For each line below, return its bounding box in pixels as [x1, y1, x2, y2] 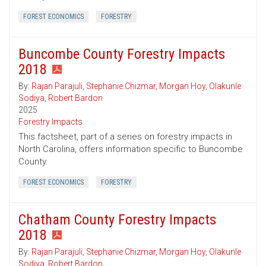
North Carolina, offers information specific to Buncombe [18, 144, 243, 155]
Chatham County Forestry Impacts [18, 211, 216, 229]
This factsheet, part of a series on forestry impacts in [18, 131, 232, 142]
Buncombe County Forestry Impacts [18, 46, 225, 63]
